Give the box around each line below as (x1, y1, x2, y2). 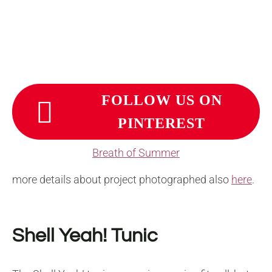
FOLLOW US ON (101, 92, 222, 108)
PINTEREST (118, 115, 205, 131)
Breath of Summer (92, 146, 180, 159)
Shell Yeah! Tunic (12, 225, 157, 246)
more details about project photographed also (12, 172, 231, 186)
